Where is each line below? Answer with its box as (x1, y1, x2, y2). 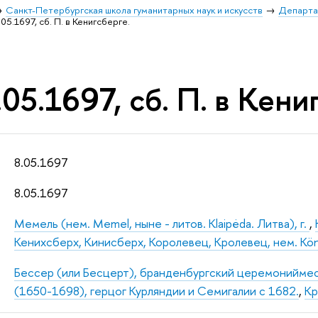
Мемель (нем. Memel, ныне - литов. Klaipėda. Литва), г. (14, 215, 310, 232)
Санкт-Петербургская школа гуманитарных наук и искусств (6, 4, 263, 16)
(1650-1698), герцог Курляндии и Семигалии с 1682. (14, 283, 300, 300)
